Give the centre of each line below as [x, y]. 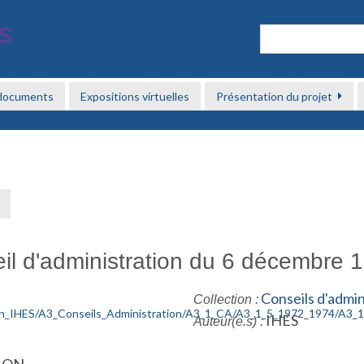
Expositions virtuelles [135, 96]
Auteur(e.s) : [228, 321]
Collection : [226, 299]
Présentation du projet [275, 96]
